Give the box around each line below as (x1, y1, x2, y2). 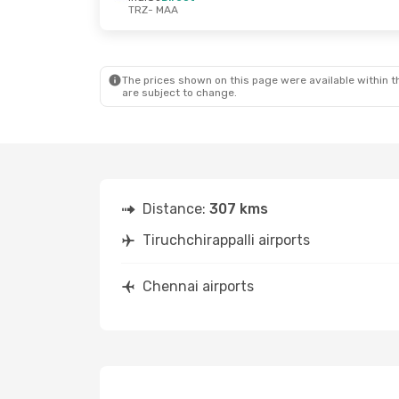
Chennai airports (142, 278, 254, 295)
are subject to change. (122, 86, 237, 99)
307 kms (209, 200, 268, 217)
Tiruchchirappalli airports (142, 232, 310, 248)
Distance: (142, 200, 209, 217)
